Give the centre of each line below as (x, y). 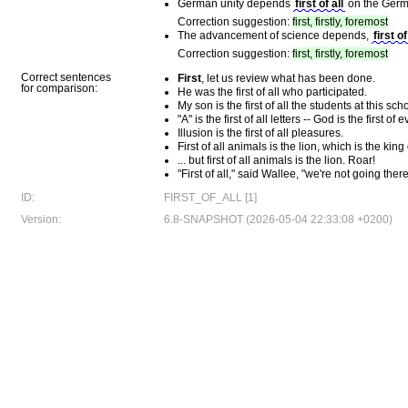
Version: (41, 219)
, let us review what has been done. (288, 78)
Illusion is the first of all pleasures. (260, 133)
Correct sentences (66, 77)
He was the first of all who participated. (272, 92)
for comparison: (59, 88)
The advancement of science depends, (275, 36)
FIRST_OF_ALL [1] (210, 198)
